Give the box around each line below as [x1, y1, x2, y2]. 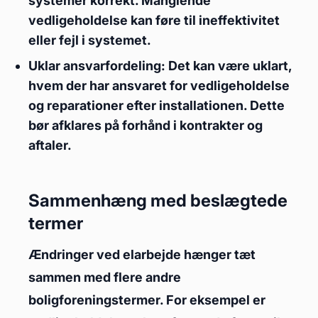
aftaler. [28, 138, 72, 153]
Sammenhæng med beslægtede [28, 190, 287, 211]
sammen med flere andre [28, 270, 181, 285]
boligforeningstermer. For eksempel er [28, 292, 265, 307]
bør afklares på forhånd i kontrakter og [28, 118, 263, 133]
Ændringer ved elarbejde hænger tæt [28, 247, 256, 262]
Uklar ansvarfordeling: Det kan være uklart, [28, 58, 292, 73]
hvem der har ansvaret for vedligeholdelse [28, 78, 290, 93]
